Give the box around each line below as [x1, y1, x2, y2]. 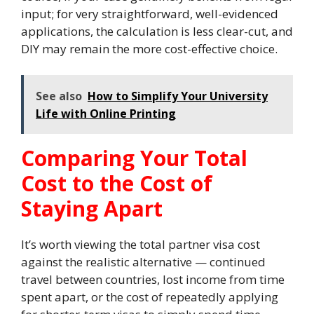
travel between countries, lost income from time [21, 271, 285, 287]
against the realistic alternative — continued [21, 254, 266, 270]
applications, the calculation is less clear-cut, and [21, 22, 293, 39]
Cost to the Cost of [21, 169, 212, 198]
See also [36, 88, 82, 104]
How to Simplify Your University [88, 88, 268, 104]
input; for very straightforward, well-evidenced [21, 5, 278, 22]
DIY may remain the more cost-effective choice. [21, 40, 278, 57]
